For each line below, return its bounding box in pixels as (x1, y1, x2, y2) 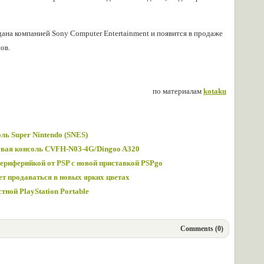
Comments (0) (180, 225, 223, 233)
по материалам (153, 87, 203, 95)
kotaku (203, 87, 226, 95)
